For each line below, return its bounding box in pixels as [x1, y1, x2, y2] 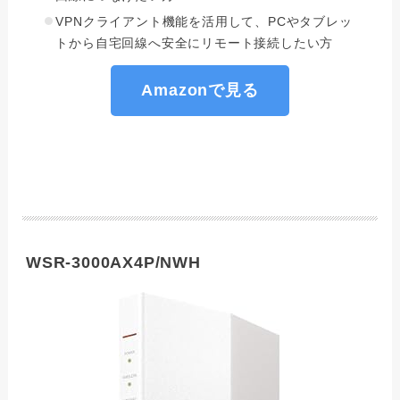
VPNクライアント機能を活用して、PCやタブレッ [55, 14, 353, 29]
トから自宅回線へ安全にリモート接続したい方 [55, 36, 334, 51]
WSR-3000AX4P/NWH [25, 254, 201, 272]
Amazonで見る [141, 81, 259, 100]
